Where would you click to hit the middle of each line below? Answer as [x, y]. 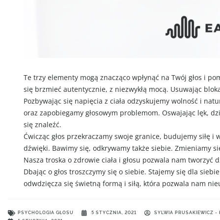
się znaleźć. [42, 124]
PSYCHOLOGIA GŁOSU [46, 213]
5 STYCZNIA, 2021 [114, 213]
